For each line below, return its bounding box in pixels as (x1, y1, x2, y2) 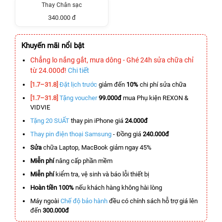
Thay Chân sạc (42, 1, 82, 8)
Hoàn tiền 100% (30, 184, 74, 191)
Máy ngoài (30, 197, 60, 205)
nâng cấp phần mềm (54, 157, 112, 165)
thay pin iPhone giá (69, 117, 125, 124)
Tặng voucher (59, 94, 97, 102)
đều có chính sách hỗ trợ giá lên (108, 197, 198, 205)
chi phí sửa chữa (140, 81, 186, 88)
